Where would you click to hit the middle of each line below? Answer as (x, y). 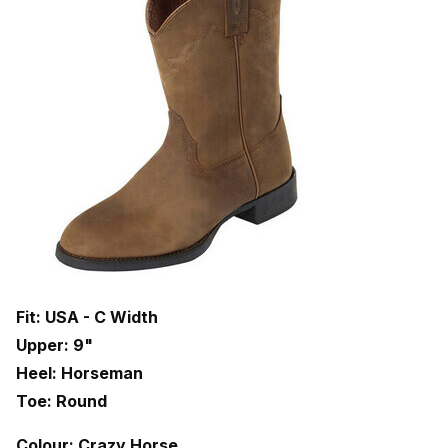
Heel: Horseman (81, 373)
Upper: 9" (54, 345)
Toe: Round (61, 401)
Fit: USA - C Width (87, 317)
